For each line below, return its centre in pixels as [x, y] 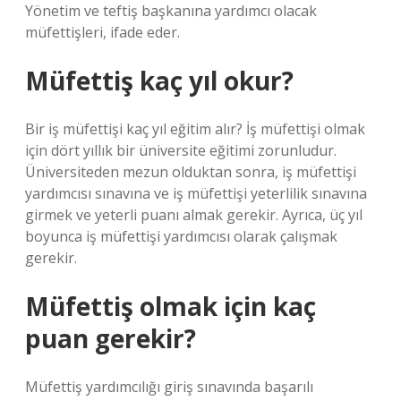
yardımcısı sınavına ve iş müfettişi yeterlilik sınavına [196, 193]
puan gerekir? [111, 338]
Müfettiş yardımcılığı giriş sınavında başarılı [169, 387]
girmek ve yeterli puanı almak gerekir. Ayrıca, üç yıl [194, 215]
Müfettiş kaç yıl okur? [159, 81]
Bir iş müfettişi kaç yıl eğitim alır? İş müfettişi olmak [195, 129]
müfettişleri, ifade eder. [102, 32]
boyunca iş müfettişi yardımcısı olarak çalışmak [181, 236]
